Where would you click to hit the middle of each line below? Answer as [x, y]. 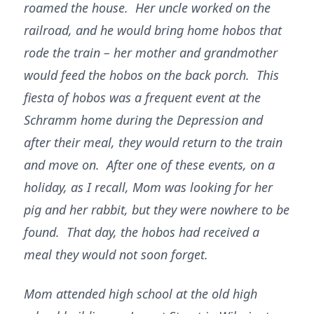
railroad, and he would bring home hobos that [153, 30]
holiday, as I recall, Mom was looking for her [148, 187]
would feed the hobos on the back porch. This [151, 75]
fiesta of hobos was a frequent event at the [142, 97]
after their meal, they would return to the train [153, 142]
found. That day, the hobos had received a [142, 232]
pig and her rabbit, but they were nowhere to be [157, 210]
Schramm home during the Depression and [143, 120]
